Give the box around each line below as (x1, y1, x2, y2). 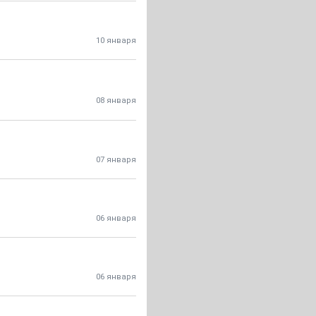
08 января (96, 95, 136, 105)
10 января (96, 36, 136, 45)
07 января (96, 155, 136, 164)
